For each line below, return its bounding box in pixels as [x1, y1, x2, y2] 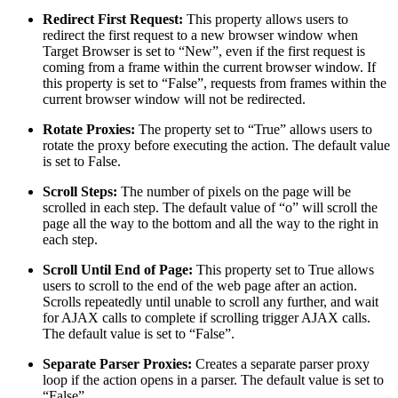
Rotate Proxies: [43, 121, 135, 137]
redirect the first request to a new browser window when [43, 27, 358, 43]
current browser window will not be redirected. [43, 91, 306, 107]
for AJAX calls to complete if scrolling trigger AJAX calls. [43, 309, 370, 325]
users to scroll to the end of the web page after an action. [43, 277, 357, 293]
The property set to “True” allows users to [135, 121, 372, 137]
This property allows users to [183, 11, 348, 27]
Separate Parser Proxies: [43, 355, 192, 371]
